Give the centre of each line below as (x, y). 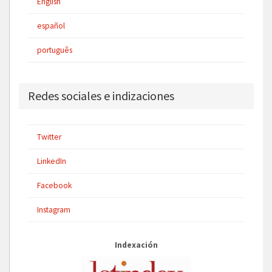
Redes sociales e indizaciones (101, 96)
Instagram (54, 210)
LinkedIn (52, 161)
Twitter (49, 137)
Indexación (136, 245)
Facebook (54, 186)
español (51, 26)
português (55, 50)
